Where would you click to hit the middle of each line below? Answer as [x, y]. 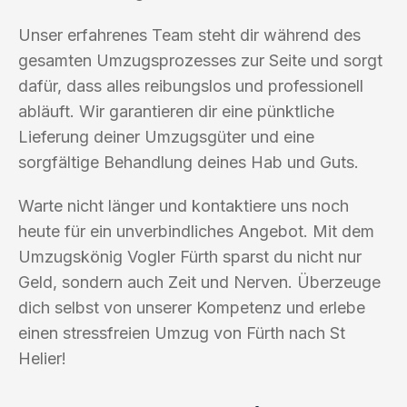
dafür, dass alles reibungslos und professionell [191, 85]
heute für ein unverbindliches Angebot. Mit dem [196, 231]
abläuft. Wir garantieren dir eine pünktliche [176, 111]
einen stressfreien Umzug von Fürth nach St [182, 333]
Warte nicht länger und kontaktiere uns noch [184, 205]
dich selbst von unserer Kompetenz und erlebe [192, 307]
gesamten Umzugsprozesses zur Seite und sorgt [200, 60]
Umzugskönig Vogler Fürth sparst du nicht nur [190, 256]
